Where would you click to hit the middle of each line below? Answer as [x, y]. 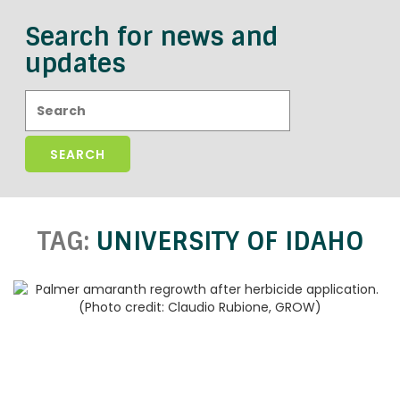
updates [75, 64]
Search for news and [152, 37]
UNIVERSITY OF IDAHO [229, 242]
